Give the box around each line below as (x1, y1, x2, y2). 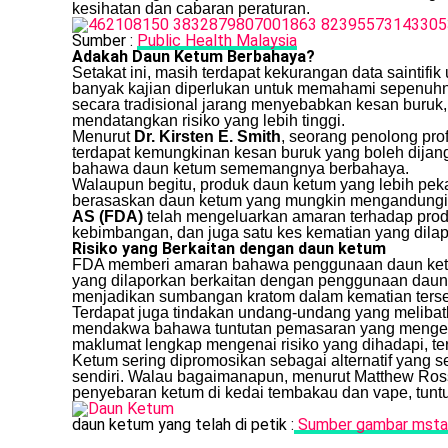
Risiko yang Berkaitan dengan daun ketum (72, 239, 386, 259)
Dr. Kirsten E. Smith (134, 128, 281, 146)
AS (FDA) (72, 208, 143, 226)
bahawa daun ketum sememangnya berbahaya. (72, 160, 409, 178)
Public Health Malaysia (137, 31, 297, 51)
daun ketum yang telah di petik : (72, 415, 294, 435)
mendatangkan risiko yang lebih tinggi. (72, 112, 345, 130)
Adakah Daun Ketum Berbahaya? (72, 47, 315, 67)
